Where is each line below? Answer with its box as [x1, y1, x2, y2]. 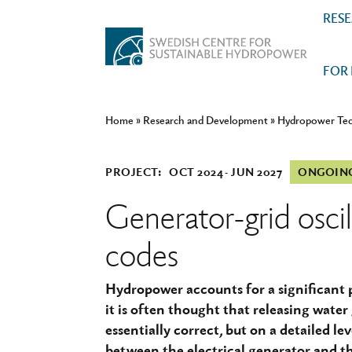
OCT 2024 [169, 164, 223, 179]
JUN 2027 [231, 164, 282, 179]
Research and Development [143, 112, 268, 127]
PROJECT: [105, 164, 161, 179]
